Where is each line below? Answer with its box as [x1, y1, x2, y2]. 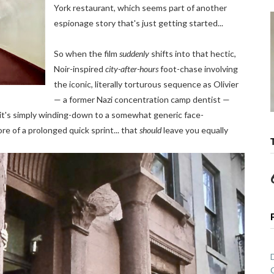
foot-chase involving [158, 64, 238, 74]
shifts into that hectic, [149, 48, 236, 59]
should [139, 125, 163, 135]
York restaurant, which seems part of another [54, 2, 227, 13]
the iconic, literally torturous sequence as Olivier [54, 79, 239, 89]
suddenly [119, 48, 149, 59]
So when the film [54, 48, 119, 59]
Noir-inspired [54, 64, 105, 74]
